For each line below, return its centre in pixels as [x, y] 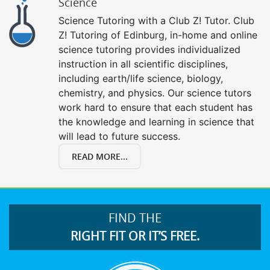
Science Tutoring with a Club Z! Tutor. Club [156, 20]
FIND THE [135, 218]
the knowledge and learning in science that [156, 121]
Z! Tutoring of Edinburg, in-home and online [158, 35]
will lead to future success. [119, 136]
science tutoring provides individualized [149, 49]
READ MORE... [100, 156]
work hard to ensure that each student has [155, 107]
